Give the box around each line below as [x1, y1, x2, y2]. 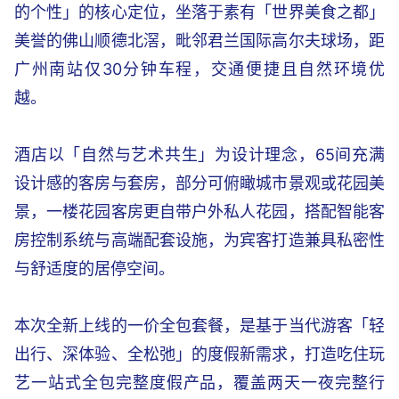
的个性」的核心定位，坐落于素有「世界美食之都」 [14, 3, 385, 21]
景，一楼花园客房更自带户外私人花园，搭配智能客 [14, 202, 385, 221]
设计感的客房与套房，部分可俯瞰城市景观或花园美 [14, 174, 385, 192]
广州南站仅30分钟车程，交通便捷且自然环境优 [14, 60, 385, 78]
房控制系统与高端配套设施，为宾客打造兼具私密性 [14, 231, 385, 249]
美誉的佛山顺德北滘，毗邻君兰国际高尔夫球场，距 [14, 31, 385, 50]
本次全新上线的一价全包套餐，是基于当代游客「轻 [14, 316, 385, 335]
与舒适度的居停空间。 [14, 259, 175, 278]
